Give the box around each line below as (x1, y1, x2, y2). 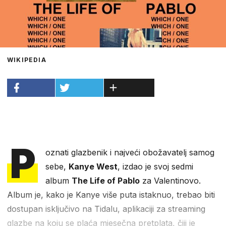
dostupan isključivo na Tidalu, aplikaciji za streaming (7, 203, 205, 214)
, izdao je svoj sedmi (118, 161, 194, 172)
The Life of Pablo (72, 175, 140, 186)
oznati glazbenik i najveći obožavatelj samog (45, 147, 215, 157)
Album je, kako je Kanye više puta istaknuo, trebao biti (7, 189, 215, 200)
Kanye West (69, 161, 118, 172)
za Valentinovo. (140, 175, 201, 186)
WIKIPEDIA (7, 55, 46, 64)
